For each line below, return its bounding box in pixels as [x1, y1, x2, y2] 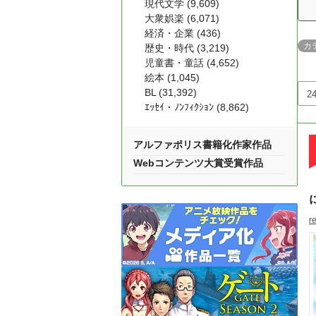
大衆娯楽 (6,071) [145, 13, 219, 24]
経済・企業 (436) [145, 28, 221, 39]
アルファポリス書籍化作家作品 [133, 139, 272, 150]
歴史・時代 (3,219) [145, 42, 229, 54]
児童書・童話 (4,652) [145, 57, 239, 68]
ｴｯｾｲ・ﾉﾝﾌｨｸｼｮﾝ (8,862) [145, 102, 249, 113]
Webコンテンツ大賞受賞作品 [133, 157, 263, 169]
